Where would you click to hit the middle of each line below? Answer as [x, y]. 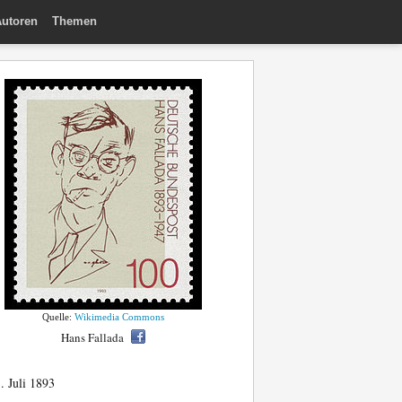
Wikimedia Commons [119, 317]
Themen [74, 21]
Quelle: [58, 317]
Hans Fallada [92, 337]
